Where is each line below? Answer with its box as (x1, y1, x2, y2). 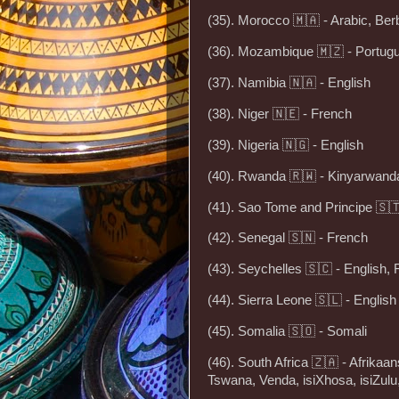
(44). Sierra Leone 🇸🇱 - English (208, 293, 396, 308)
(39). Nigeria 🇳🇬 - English (208, 137, 363, 152)
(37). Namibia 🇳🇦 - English (208, 76, 370, 91)
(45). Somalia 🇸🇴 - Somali (208, 323, 367, 338)
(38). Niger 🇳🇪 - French (208, 106, 352, 121)
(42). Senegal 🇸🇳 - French (208, 231, 368, 246)
